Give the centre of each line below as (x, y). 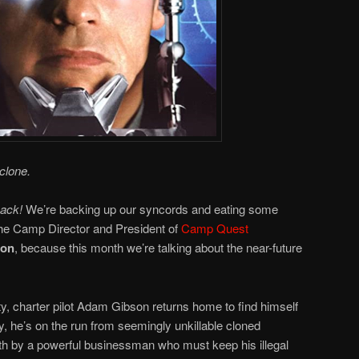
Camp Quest (215, 228)
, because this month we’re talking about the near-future (158, 248)
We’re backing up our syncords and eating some (150, 209)
